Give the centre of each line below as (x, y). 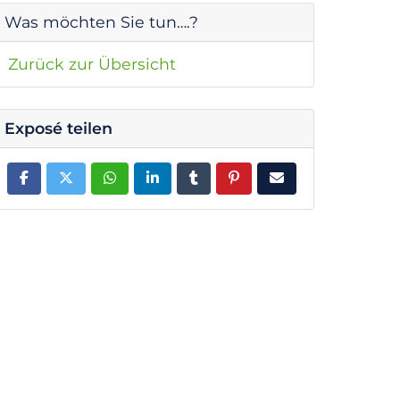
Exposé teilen (58, 128)
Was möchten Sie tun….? (101, 21)
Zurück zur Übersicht (92, 63)
